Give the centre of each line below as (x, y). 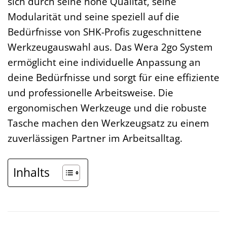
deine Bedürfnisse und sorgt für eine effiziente (113, 78)
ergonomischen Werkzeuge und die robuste (107, 108)
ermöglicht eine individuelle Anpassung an (104, 62)
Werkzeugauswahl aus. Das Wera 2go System (110, 47)
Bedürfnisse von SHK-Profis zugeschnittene (105, 32)
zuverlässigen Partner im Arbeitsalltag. (95, 138)
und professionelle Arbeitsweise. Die (90, 93)
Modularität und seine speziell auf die (93, 17)
